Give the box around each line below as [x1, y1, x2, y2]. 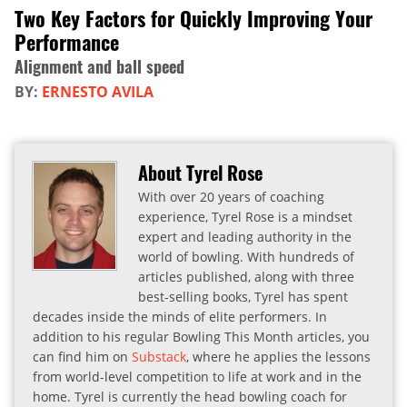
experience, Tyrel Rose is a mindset [138, 208, 352, 226]
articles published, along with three [138, 268, 354, 286]
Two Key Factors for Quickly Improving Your [15, 4, 372, 34]
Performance [15, 27, 119, 57]
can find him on [33, 348, 132, 366]
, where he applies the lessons [186, 348, 371, 366]
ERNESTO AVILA [42, 82, 154, 103]
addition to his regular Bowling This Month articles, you [33, 328, 370, 346]
